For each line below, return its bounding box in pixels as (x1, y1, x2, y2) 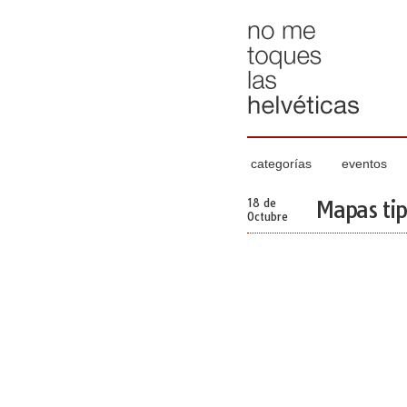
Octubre (247, 210, 288, 223)
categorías (251, 156, 312, 171)
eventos (342, 156, 387, 171)
